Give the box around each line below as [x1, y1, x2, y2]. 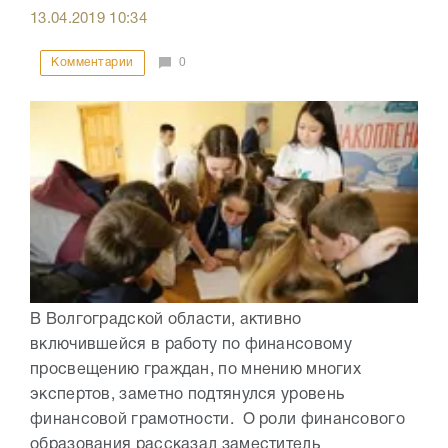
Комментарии [51, 57, 134, 69]
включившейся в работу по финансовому [30, 338, 352, 353]
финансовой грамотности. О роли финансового [30, 413, 405, 428]
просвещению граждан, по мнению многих [30, 363, 362, 378]
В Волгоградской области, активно [30, 313, 302, 328]
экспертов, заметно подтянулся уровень [30, 388, 345, 403]
